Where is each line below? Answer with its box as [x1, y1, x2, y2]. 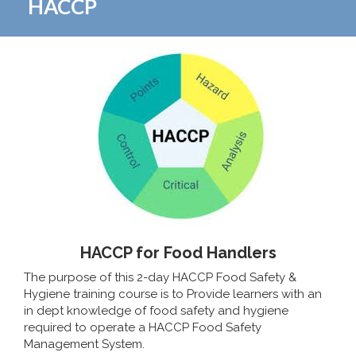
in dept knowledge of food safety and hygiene [24, 303, 288, 318]
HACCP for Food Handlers [79, 242, 277, 262]
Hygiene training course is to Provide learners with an [24, 286, 322, 301]
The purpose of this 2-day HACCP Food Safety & [24, 269, 296, 284]
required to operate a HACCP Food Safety [24, 319, 261, 335]
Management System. [24, 336, 145, 351]
